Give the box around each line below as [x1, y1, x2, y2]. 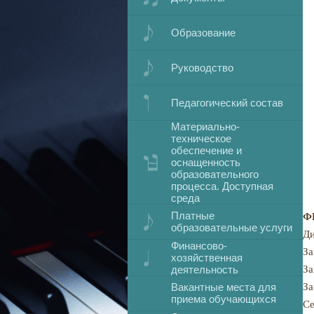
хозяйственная [171, 252, 243, 264]
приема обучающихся [171, 293, 276, 305]
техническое [171, 132, 231, 144]
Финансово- [171, 240, 227, 252]
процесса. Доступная [171, 180, 273, 192]
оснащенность [171, 156, 240, 168]
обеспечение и [171, 144, 242, 156]
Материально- [171, 121, 240, 132]
